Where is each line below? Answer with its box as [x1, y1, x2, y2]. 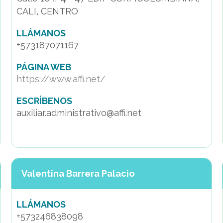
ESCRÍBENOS [16, 96, 73, 106]
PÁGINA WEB [16, 62, 72, 72]
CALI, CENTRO [16, 6, 79, 16]
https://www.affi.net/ [16, 74, 106, 84]
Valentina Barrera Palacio [21, 168, 135, 179]
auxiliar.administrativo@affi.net [16, 108, 142, 118]
